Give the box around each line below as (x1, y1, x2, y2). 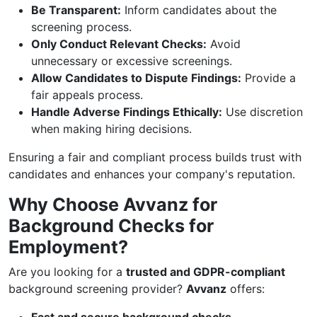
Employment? (8, 236, 128, 258)
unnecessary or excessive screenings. (31, 54, 232, 68)
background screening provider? (8, 282, 186, 296)
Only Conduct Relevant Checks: (31, 37, 207, 51)
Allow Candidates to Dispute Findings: (31, 71, 241, 85)
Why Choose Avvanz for (8, 194, 217, 215)
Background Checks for (8, 215, 214, 236)
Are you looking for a (8, 265, 126, 279)
